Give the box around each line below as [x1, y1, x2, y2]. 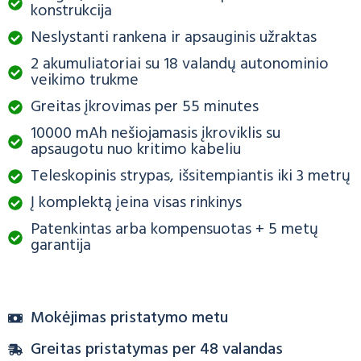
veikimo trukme [30, 67, 139, 93]
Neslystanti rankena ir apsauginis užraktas [30, 24, 317, 51]
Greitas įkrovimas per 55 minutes [30, 93, 259, 120]
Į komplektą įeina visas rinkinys [30, 189, 242, 216]
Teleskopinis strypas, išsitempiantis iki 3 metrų [30, 163, 351, 189]
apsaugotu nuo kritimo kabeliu [30, 136, 241, 163]
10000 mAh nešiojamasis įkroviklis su [30, 120, 280, 147]
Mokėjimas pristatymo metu [30, 305, 228, 331]
